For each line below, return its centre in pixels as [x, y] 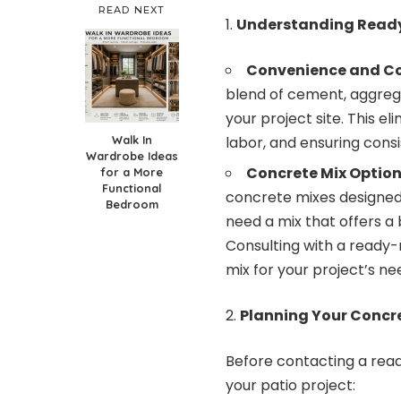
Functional [132, 188]
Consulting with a [287, 245]
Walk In [132, 139]
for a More [132, 171]
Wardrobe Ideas [132, 155]
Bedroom [132, 204]
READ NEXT [132, 9]
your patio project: [290, 385]
